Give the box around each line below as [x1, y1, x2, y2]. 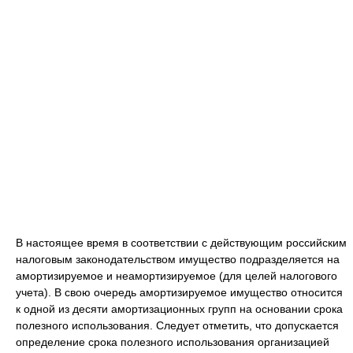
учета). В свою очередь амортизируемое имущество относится [16, 286, 343, 299]
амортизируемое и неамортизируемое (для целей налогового [16, 269, 337, 282]
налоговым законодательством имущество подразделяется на [16, 253, 340, 266]
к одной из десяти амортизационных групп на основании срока [16, 303, 343, 315]
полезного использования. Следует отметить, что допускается [16, 319, 339, 332]
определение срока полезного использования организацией [16, 336, 329, 348]
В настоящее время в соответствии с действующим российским [16, 236, 347, 249]
